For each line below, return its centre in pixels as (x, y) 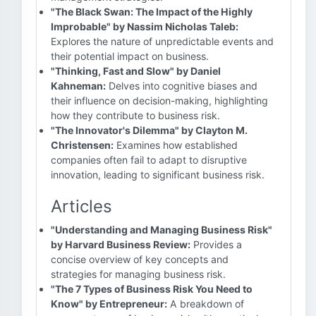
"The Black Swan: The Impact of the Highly (152, 12)
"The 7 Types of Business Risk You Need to (152, 289)
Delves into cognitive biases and (182, 86)
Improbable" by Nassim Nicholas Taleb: (145, 26)
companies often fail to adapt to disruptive (149, 160)
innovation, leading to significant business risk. (158, 175)
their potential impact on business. (130, 56)
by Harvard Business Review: (121, 244)
